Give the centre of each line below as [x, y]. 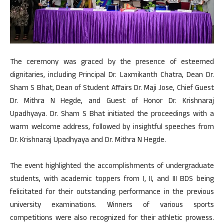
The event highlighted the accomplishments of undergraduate [112, 167]
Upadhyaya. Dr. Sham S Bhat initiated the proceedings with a [112, 115]
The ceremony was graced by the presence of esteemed [112, 63]
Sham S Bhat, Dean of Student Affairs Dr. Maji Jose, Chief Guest [112, 89]
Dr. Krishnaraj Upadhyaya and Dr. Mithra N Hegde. [88, 141]
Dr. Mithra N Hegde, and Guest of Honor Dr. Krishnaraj [112, 102]
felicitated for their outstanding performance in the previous [112, 193]
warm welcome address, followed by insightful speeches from [112, 128]
